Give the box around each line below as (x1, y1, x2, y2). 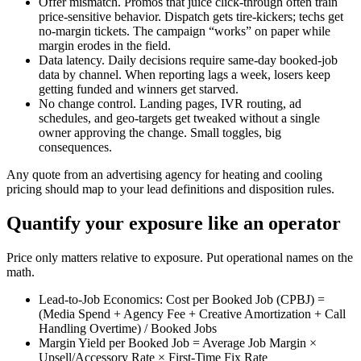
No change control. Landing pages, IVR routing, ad (39, 97, 301, 111)
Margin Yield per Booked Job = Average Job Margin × (39, 336, 317, 351)
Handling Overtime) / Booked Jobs (39, 322, 217, 336)
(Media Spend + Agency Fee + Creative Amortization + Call (39, 307, 346, 322)
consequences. (39, 140, 112, 155)
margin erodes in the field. (39, 39, 171, 53)
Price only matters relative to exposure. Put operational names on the (6, 251, 353, 265)
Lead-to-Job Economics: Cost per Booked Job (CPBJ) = (39, 293, 325, 307)
